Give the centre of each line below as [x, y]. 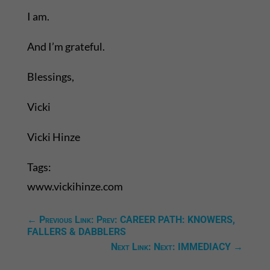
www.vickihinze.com [75, 187]
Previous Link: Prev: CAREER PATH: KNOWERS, [137, 220]
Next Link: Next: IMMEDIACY [171, 247]
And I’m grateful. [66, 47]
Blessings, [50, 77]
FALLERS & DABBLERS [76, 232]
